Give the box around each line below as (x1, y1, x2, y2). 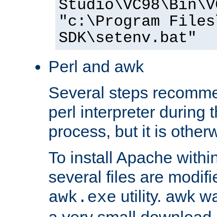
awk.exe (48, 188, 116, 207)
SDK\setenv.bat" (59, 29, 197, 47)
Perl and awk (48, 57, 144, 76)
